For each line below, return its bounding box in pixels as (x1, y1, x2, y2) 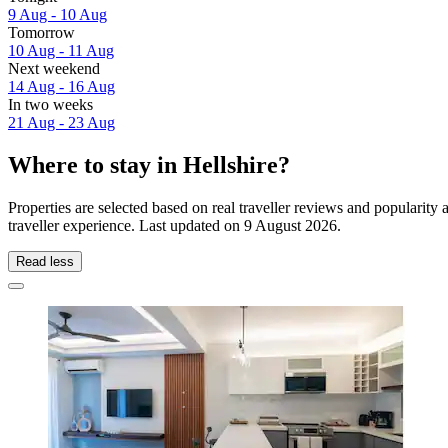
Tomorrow (8, 24, 75, 42)
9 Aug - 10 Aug (8, 6, 107, 24)
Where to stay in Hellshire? (8, 152, 290, 179)
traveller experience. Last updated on (8, 216, 244, 234)
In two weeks (8, 96, 93, 114)
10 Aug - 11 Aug (8, 42, 114, 60)
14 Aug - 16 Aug (8, 78, 115, 96)
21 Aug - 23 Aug (8, 114, 115, 132)
